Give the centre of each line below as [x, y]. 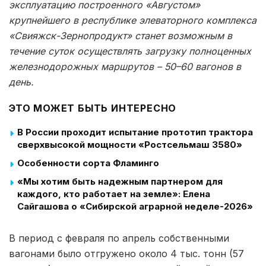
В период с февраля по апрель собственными [119, 238]
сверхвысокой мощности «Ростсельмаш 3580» [130, 144]
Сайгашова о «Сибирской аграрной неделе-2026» [135, 206]
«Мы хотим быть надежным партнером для [120, 181]
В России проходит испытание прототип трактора [135, 132]
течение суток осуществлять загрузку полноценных [130, 51]
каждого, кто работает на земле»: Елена [114, 194]
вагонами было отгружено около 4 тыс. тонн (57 [126, 253]
